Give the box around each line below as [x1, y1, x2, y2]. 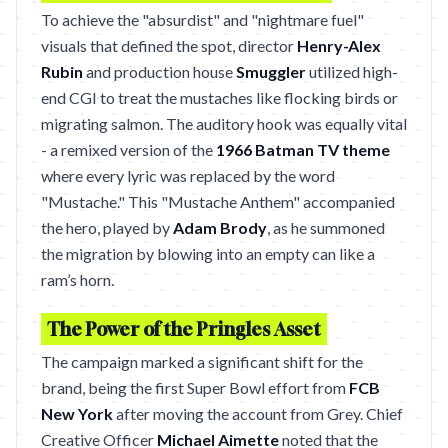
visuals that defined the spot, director [41, 36, 297, 55]
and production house [83, 62, 236, 81]
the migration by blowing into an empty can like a [41, 244, 375, 263]
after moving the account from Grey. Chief [113, 404, 403, 423]
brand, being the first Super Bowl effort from [41, 378, 349, 397]
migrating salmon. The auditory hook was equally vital [41, 114, 407, 133]
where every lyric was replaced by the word [41, 166, 335, 185]
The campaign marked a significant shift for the [41, 352, 363, 371]
